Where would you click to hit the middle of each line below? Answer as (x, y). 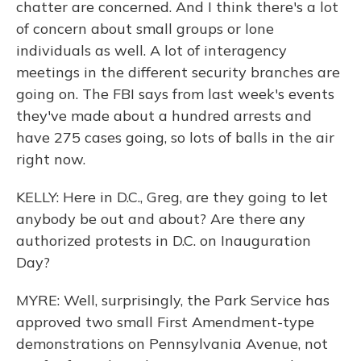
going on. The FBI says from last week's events (175, 94)
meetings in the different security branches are (178, 72)
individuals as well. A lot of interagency (151, 50)
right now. (51, 159)
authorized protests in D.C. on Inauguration (164, 241)
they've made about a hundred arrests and (164, 116)
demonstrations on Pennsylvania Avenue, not (172, 344)
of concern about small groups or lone (145, 29)
